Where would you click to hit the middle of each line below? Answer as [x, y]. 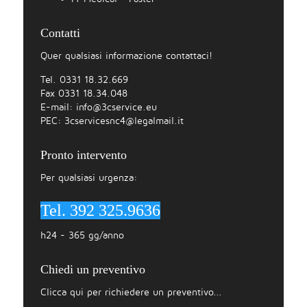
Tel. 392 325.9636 [100, 211]
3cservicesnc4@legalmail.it [124, 121]
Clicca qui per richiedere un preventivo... [131, 293]
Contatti [60, 33]
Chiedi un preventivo [93, 270]
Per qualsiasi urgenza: [89, 178]
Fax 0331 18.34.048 [84, 94]
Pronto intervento [84, 155]
